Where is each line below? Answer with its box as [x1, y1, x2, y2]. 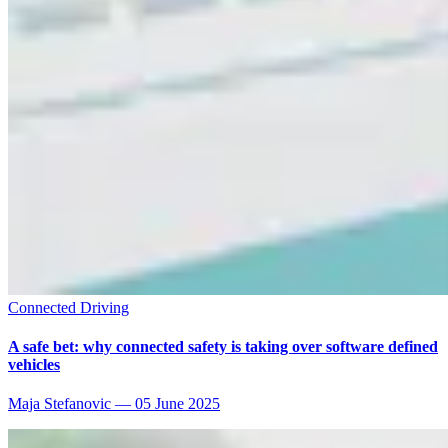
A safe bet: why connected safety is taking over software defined [8, 337, 438, 355]
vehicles [8, 355, 60, 373]
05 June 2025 [135, 395, 220, 413]
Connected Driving [8, 298, 129, 316]
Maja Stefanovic [8, 395, 111, 413]
